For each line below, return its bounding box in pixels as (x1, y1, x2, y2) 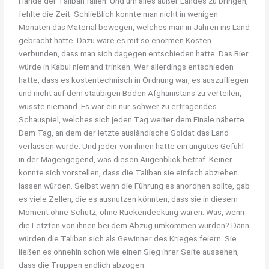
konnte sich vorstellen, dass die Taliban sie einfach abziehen (19, 167, 238, 177)
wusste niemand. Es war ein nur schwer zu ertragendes (19, 101, 217, 111)
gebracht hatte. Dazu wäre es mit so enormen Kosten (19, 35, 212, 45)
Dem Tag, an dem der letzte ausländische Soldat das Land (19, 127, 229, 138)
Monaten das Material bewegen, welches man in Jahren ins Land (19, 22, 250, 32)
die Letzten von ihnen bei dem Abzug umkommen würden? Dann (19, 220, 250, 230)
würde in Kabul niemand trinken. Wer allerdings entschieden (19, 61, 234, 71)
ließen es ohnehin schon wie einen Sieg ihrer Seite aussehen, (19, 246, 240, 256)
